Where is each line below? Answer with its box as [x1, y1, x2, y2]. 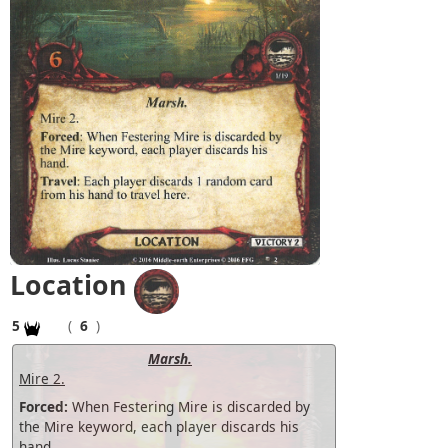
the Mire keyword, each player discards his [19, 416, 299, 436]
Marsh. [148, 348, 192, 368]
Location [10, 266, 127, 303]
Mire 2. [19, 368, 65, 388]
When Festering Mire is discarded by [68, 396, 310, 416]
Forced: [19, 396, 68, 416]
